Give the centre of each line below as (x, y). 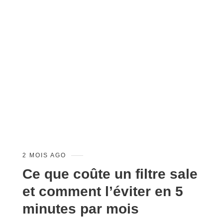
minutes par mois (81, 209)
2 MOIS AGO (44, 156)
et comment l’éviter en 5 (103, 192)
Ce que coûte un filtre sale (110, 174)
